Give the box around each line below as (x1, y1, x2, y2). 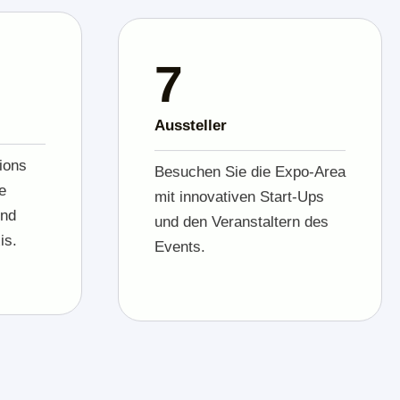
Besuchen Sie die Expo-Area (154, 154, 346, 172)
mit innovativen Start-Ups (154, 179, 324, 197)
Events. (154, 229, 205, 247)
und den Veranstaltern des (154, 204, 329, 222)
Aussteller (154, 108, 227, 126)
